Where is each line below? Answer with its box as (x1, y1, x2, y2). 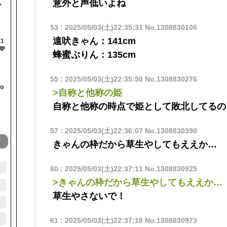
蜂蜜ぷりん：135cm (52, 50, 136, 60)
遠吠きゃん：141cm (52, 36, 136, 47)
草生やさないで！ (52, 191, 126, 202)
